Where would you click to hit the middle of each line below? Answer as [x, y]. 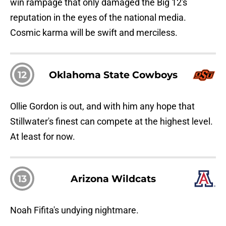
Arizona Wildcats [113, 179]
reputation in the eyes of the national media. [98, 18]
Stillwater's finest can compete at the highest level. [111, 122]
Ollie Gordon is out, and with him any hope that [102, 106]
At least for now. [43, 137]
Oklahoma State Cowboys [113, 75]
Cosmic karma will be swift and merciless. [94, 33]
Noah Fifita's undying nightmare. [74, 210]
